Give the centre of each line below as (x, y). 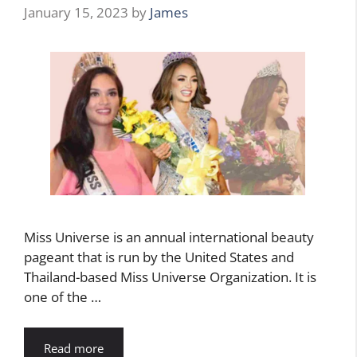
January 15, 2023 (76, 13)
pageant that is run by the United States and (159, 257)
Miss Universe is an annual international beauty (169, 237)
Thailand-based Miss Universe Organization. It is (170, 277)
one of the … (63, 297)
